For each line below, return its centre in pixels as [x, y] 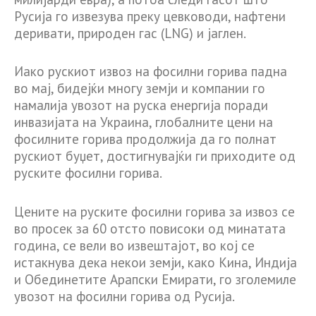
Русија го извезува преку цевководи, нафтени [150, 16]
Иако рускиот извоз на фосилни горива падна [151, 72]
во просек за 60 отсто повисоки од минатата [150, 228]
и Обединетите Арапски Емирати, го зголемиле [155, 279]
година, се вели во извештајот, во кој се [134, 245]
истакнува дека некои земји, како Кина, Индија [156, 262]
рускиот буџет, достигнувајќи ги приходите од [155, 156]
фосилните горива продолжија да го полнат [145, 139]
